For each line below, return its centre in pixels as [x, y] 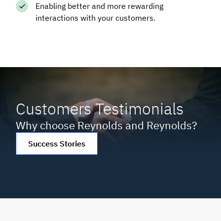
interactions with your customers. [95, 18]
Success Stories [57, 143]
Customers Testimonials [100, 108]
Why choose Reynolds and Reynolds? [107, 125]
